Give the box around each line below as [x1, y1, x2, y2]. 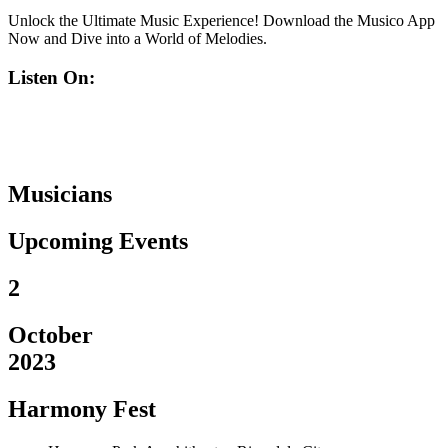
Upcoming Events [8, 228, 188, 255]
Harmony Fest [8, 395, 156, 422]
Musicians [8, 181, 112, 208]
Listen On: [8, 66, 95, 88]
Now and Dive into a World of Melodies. [8, 29, 267, 47]
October [8, 322, 93, 349]
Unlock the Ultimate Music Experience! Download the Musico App [8, 11, 435, 29]
